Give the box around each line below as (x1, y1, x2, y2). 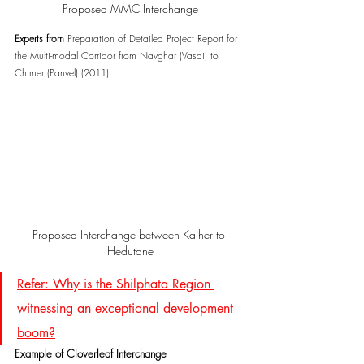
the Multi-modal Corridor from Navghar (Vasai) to (15, 49, 222, 63)
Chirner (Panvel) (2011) (15, 66, 109, 80)
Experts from (15, 32, 67, 46)
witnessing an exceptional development (17, 300, 237, 318)
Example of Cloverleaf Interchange (15, 346, 167, 362)
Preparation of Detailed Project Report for (67, 32, 240, 46)
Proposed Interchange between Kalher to (32, 227, 228, 243)
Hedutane (106, 243, 154, 259)
